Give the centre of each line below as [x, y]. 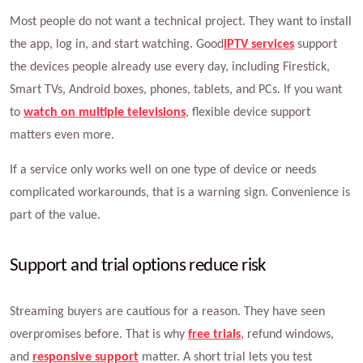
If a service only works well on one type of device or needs [163, 170]
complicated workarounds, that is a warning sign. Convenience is [180, 192]
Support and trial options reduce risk [138, 266]
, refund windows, [287, 334]
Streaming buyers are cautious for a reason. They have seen [167, 312]
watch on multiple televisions [105, 112]
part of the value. [55, 215]
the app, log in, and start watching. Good [117, 44]
